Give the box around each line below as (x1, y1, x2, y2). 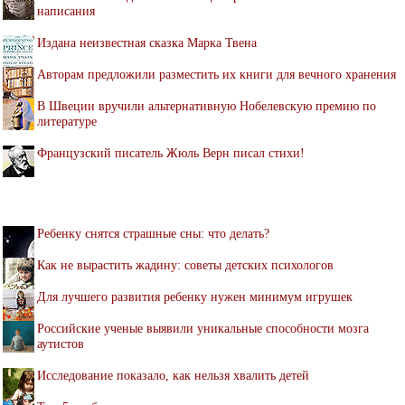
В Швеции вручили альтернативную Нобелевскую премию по (37, 98, 376, 113)
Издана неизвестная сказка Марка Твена (37, 34, 257, 50)
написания (37, 3, 95, 18)
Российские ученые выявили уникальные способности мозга (37, 320, 369, 335)
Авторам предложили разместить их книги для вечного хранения (37, 66, 396, 81)
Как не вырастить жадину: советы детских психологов (37, 257, 334, 272)
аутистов (37, 335, 84, 351)
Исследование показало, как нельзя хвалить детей (37, 367, 309, 382)
